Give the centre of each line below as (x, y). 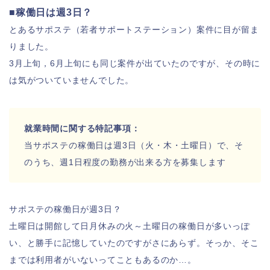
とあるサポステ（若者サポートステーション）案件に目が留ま (134, 30)
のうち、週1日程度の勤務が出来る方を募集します (125, 162)
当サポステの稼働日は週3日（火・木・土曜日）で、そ (134, 145)
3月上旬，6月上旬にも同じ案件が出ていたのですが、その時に (135, 63)
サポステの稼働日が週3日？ (65, 209)
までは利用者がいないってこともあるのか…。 (103, 260)
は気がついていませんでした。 (72, 80)
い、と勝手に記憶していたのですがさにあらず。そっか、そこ (134, 243)
